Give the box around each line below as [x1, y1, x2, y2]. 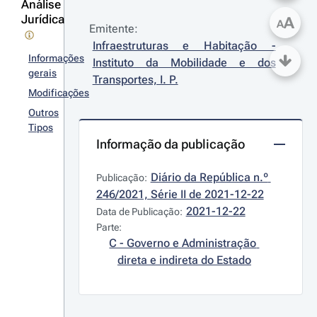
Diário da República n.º [150, 171, 268, 184]
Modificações [28, 87, 89, 98]
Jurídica [21, 12, 64, 26]
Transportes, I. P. [92, 73, 178, 86]
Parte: [96, 221, 122, 233]
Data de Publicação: [96, 206, 183, 217]
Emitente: [88, 22, 138, 35]
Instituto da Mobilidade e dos [92, 56, 276, 69]
